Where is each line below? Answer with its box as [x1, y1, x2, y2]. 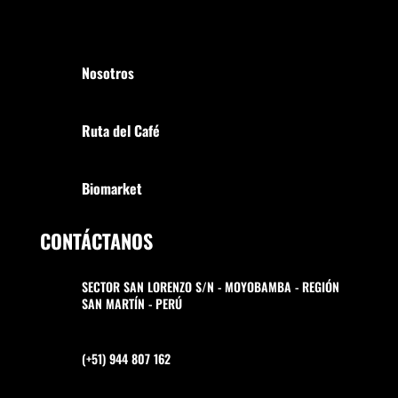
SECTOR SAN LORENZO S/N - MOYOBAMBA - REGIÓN [81, 277, 339, 297]
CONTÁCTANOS [39, 227, 153, 256]
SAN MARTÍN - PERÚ [81, 294, 182, 314]
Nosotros [81, 62, 134, 84]
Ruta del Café [81, 120, 160, 142]
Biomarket [81, 178, 142, 200]
